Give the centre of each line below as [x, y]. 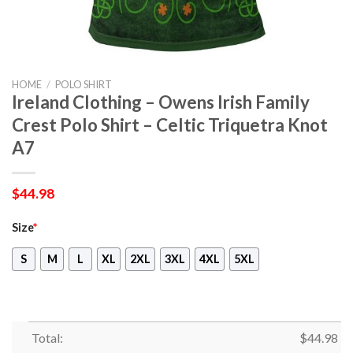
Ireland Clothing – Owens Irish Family [161, 102]
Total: [47, 337]
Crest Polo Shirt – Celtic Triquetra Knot [170, 125]
